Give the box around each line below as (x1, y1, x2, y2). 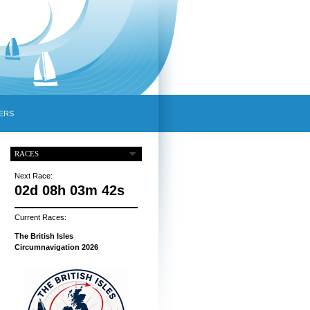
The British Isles (14, 232, 73, 241)
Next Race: (14, 172, 53, 181)
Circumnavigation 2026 (14, 243, 98, 252)
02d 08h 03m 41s (14, 183, 125, 199)
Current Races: (14, 213, 66, 222)
